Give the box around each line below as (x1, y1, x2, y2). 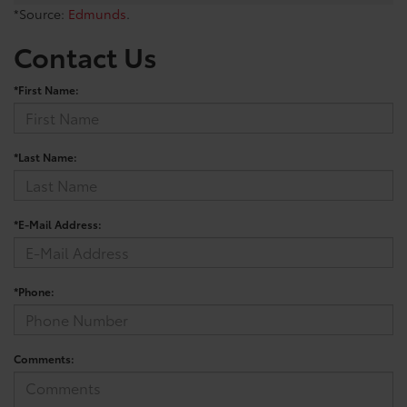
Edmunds (68, 4, 126, 23)
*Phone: (14, 283, 55, 299)
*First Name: (14, 81, 79, 97)
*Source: (14, 4, 68, 23)
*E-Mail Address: (14, 215, 102, 232)
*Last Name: (14, 148, 77, 164)
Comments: (14, 350, 74, 366)
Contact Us (14, 35, 157, 75)
